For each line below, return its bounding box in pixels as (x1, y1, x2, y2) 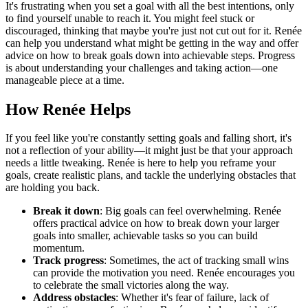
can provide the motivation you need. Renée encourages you (33, 267, 295, 279)
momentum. (33, 242, 85, 254)
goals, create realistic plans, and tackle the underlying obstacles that (5, 169, 296, 181)
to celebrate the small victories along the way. (33, 279, 229, 291)
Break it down (33, 205, 100, 217)
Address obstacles (33, 291, 115, 304)
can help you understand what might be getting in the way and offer (5, 36, 298, 49)
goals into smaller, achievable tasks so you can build (33, 230, 258, 242)
